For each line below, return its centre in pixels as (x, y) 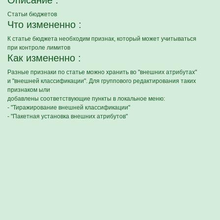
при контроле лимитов (39, 48)
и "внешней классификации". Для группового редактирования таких (102, 81)
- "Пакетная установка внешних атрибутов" (68, 116)
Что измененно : (44, 25)
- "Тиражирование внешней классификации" (69, 108)
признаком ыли (29, 90)
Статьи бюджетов (32, 14)
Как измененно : (44, 58)
